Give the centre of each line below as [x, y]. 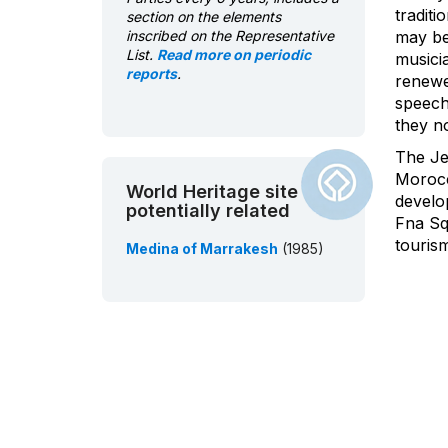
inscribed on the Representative [230, 36]
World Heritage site [212, 192]
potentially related [208, 211]
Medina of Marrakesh [202, 249]
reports [151, 74]
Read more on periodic [234, 55]
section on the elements [203, 17]
